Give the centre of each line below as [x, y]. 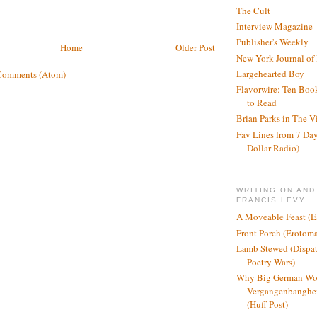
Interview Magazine [275, 27]
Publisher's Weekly [272, 42]
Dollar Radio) [273, 148]
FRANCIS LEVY [271, 200]
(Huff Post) [267, 305]
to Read [262, 103]
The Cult [253, 10]
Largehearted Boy [270, 73]
